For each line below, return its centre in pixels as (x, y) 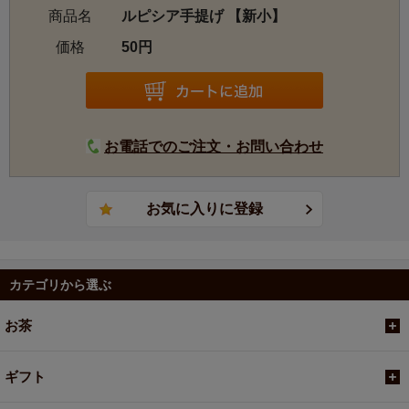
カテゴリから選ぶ (60, 285)
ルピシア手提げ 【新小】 (204, 16)
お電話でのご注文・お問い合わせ (214, 147)
